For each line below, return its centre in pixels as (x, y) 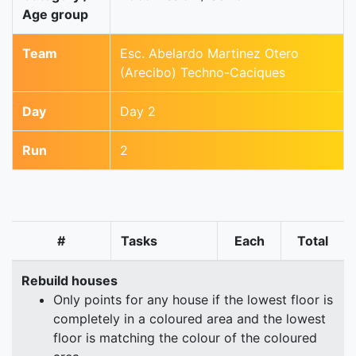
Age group (55, 15)
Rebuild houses (70, 281)
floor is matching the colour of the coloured (185, 338)
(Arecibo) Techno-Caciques (203, 73)
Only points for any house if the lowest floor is (193, 300)
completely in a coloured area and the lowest (190, 319)
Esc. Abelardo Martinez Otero (209, 54)
